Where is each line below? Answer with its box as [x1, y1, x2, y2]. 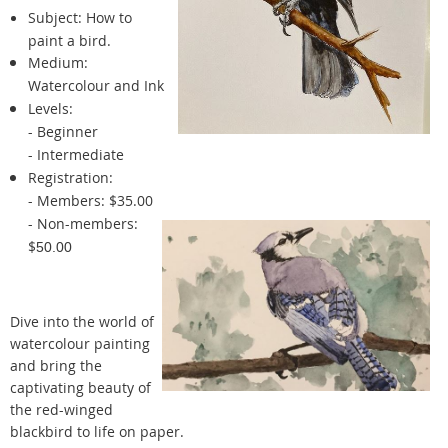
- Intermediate [28, 144, 124, 164]
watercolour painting [10, 333, 150, 353]
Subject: [28, 7, 82, 27]
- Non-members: [28, 213, 138, 233]
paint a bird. [28, 30, 111, 50]
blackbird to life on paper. [10, 421, 184, 441]
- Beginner [28, 121, 98, 141]
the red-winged [10, 399, 113, 419]
